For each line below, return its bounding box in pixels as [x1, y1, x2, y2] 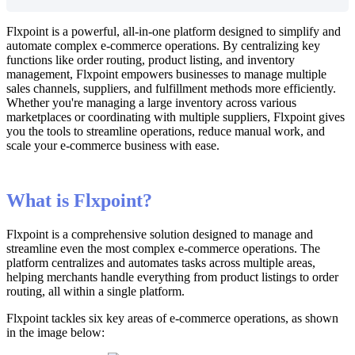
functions [6, 53, 52, 67]
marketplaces [6, 110, 71, 124]
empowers [121, 67, 173, 82]
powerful [71, 25, 116, 39]
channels [33, 82, 77, 96]
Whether [6, 96, 49, 110]
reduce [198, 124, 231, 139]
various [260, 96, 296, 110]
